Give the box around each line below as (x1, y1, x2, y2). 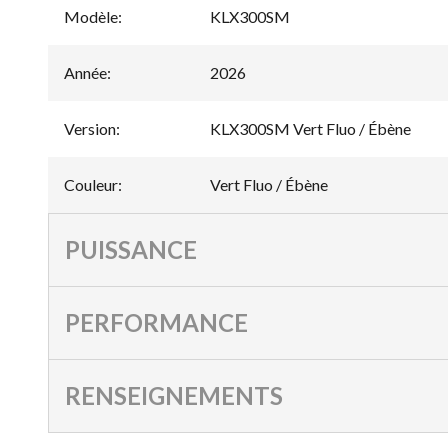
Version (64, 119, 116, 139)
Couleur (64, 175, 118, 195)
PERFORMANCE (65, 308, 248, 338)
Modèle (64, 7, 118, 27)
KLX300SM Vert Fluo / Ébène (210, 119, 411, 139)
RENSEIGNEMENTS (65, 381, 283, 411)
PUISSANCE (65, 235, 197, 265)
